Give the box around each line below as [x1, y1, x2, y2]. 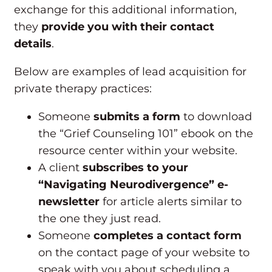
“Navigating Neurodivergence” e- [38, 178, 228, 192]
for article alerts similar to [100, 195, 242, 209]
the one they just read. [38, 212, 167, 226]
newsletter [38, 195, 100, 209]
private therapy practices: [14, 82, 155, 96]
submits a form [93, 110, 180, 124]
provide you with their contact [41, 20, 214, 34]
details [14, 37, 52, 51]
